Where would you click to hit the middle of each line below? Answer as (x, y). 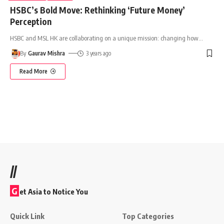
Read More (33, 71)
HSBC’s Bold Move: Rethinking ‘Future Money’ (97, 10)
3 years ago (98, 53)
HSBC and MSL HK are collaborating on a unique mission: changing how (104, 38)
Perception (31, 21)
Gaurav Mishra (47, 53)
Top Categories (148, 216)
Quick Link (27, 216)
